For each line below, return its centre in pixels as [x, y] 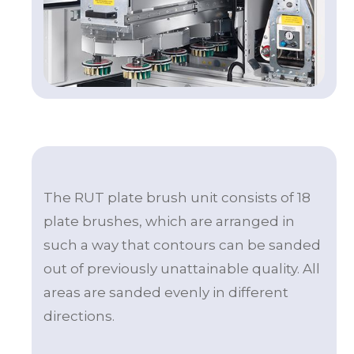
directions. [79, 316]
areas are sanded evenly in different [166, 292]
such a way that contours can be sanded [182, 245]
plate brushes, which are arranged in [169, 221]
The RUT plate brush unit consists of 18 [177, 197]
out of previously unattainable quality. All [182, 268]
